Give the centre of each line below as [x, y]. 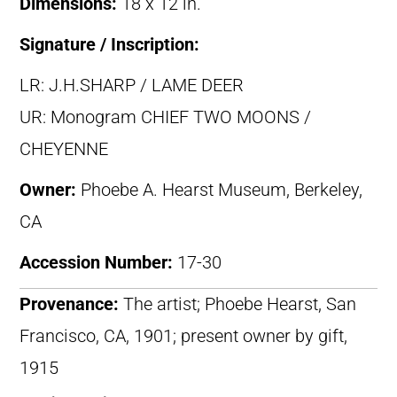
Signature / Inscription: [109, 44]
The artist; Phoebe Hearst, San [240, 304]
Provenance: [71, 304]
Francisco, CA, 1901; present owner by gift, [183, 336]
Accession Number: [98, 262]
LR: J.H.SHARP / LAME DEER [132, 85]
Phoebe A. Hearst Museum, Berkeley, [222, 190]
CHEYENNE [64, 149]
